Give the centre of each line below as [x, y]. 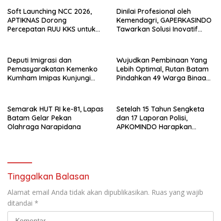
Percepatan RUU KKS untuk [52, 29]
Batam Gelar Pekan [39, 118]
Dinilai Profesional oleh [154, 11]
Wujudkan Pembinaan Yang [162, 60]
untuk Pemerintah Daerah [159, 38]
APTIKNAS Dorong [37, 20]
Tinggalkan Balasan [48, 176]
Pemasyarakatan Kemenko [53, 69]
